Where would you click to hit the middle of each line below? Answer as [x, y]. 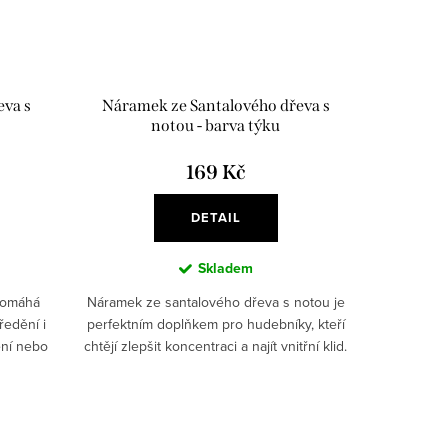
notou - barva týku [216, 125]
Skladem [225, 267]
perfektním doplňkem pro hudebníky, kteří [215, 323]
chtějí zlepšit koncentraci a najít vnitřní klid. [216, 345]
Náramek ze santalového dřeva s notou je [215, 301]
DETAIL [215, 217]
